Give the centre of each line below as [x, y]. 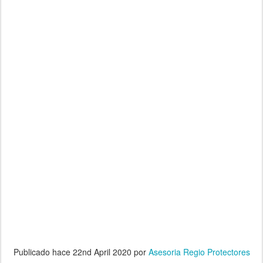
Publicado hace [43, 252]
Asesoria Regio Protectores [199, 252]
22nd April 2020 [102, 252]
